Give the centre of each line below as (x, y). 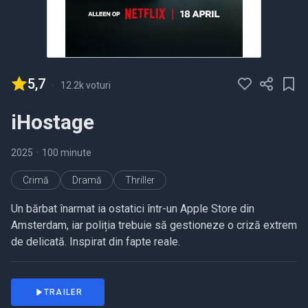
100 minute (67, 153)
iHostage (53, 122)
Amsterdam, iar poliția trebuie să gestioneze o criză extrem (154, 225)
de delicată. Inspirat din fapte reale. (96, 242)
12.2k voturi (86, 86)
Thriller (140, 180)
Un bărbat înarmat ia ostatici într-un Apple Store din (133, 209)
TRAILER (64, 293)
